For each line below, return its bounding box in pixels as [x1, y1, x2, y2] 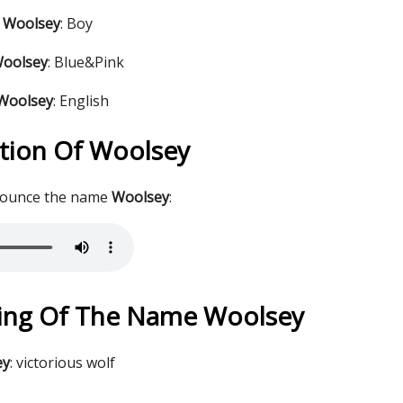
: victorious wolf [10, 353, 115, 372]
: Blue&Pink [48, 52, 124, 72]
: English [53, 91, 109, 111]
